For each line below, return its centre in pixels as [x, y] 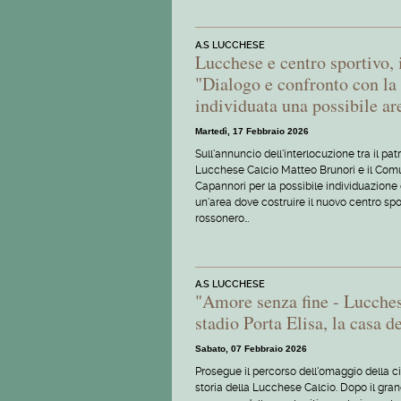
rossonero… [222, 218]
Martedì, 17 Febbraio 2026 [252, 131]
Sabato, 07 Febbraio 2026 [251, 349]
